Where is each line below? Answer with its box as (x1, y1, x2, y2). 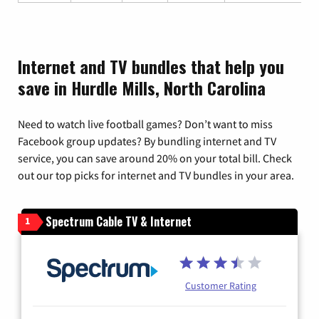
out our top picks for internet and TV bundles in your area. (18, 168, 294, 183)
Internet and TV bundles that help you (18, 53, 284, 80)
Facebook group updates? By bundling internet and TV (18, 134, 276, 149)
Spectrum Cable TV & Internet (46, 213, 192, 231)
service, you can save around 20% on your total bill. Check (18, 151, 292, 166)
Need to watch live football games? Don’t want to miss (18, 117, 273, 132)
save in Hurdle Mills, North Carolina (18, 75, 266, 101)
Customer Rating (185, 279, 256, 293)
